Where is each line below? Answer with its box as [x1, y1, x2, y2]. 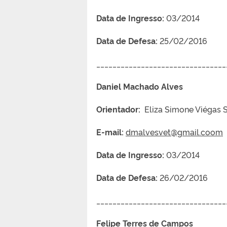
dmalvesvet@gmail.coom [126, 126, 223, 137]
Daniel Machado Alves [96, 80, 183, 92]
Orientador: [96, 103, 140, 115]
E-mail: [96, 126, 126, 137]
